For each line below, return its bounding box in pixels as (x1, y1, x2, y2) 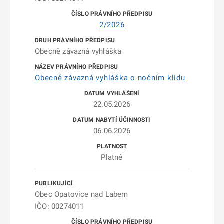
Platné (101, 153, 123, 162)
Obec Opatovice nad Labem (35, 190, 128, 199)
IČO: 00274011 (35, 202, 84, 211)
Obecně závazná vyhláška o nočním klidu (35, 73, 185, 82)
